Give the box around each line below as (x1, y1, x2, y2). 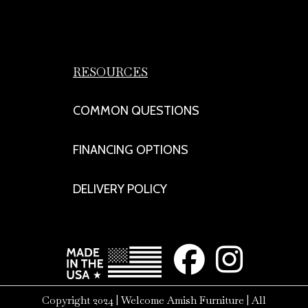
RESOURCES (73, 64, 148, 80)
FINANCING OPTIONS (73, 142, 188, 158)
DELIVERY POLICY (73, 181, 167, 197)
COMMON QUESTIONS (73, 103, 199, 119)
